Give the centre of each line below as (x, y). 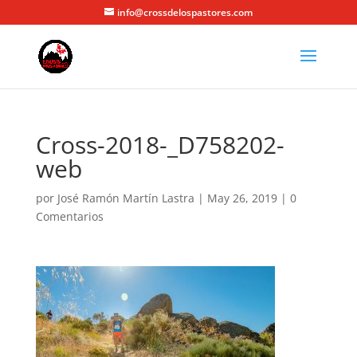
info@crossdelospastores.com (184, 12)
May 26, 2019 (242, 198)
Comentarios (69, 216)
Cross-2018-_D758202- (160, 145)
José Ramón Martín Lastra (126, 198)
